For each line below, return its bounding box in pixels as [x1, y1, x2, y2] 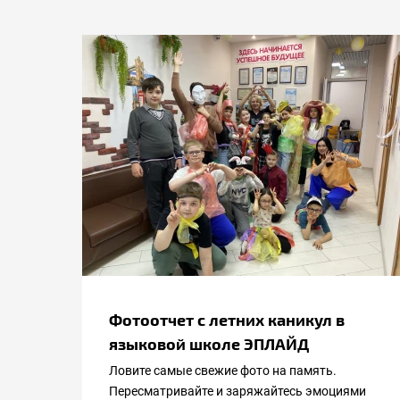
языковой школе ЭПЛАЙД [109, 334, 309, 353]
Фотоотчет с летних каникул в [109, 310, 345, 329]
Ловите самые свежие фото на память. [109, 363, 337, 378]
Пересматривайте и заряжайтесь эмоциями [109, 384, 366, 398]
